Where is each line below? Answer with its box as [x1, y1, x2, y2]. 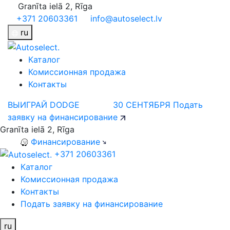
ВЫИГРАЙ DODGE [8, 99, 80, 110]
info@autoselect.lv [90, 13, 162, 24]
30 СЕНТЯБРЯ [113, 99, 170, 110]
